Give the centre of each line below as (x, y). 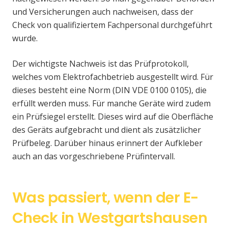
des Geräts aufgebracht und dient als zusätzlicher (107, 130)
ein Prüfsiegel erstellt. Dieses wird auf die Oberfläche (113, 116)
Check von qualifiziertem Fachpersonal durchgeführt (112, 25)
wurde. (25, 38)
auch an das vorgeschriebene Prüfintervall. (94, 156)
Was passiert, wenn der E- (106, 197)
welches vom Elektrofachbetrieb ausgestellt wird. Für (113, 77)
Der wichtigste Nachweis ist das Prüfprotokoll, (101, 63)
